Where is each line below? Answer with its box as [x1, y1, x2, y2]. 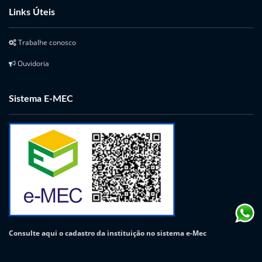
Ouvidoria [16, 58, 49, 68]
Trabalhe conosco [16, 37, 76, 47]
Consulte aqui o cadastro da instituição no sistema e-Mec [9, 228, 206, 238]
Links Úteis [9, 8, 55, 17]
